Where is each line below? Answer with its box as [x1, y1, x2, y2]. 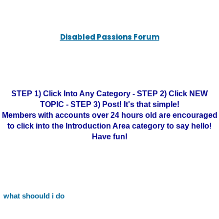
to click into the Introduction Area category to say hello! [7, 122, 212, 130]
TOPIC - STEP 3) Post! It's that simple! [40, 100, 179, 109]
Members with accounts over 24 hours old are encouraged [1, 111, 218, 119]
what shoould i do [3, 192, 65, 200]
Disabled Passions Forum [60, 32, 159, 42]
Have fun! [91, 132, 128, 141]
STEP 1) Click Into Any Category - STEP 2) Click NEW [11, 89, 208, 98]
